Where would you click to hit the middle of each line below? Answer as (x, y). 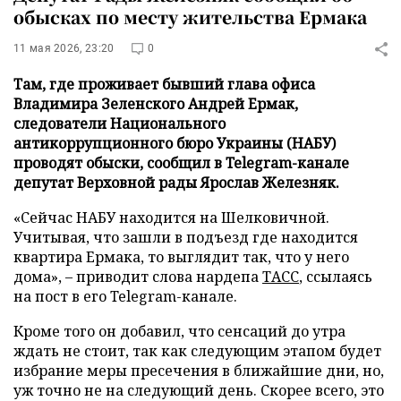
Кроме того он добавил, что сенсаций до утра (179, 331)
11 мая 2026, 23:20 (64, 48)
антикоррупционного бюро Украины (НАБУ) (175, 143)
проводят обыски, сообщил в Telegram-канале (181, 163)
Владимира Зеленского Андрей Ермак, (156, 104)
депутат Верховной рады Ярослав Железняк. (176, 183)
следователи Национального (119, 124)
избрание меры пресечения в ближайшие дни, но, (199, 371)
